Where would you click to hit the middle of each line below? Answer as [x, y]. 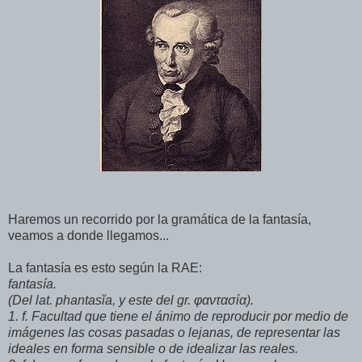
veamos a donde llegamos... [88, 236]
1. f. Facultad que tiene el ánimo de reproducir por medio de [178, 317]
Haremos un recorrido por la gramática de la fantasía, [160, 220]
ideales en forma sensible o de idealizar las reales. [153, 349]
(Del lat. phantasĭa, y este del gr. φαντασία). [131, 301]
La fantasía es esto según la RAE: [105, 268]
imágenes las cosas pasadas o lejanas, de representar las [174, 333]
